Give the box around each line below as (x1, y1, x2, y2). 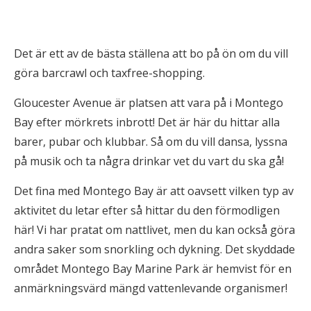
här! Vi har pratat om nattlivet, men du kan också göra (14, 222, 295, 237)
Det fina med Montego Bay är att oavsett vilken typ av (14, 183, 294, 199)
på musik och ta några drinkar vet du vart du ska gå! (14, 153, 284, 169)
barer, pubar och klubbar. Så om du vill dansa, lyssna (14, 134, 287, 149)
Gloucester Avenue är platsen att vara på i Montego (14, 95, 283, 110)
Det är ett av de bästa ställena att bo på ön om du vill (14, 46, 288, 61)
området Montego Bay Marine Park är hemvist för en (14, 261, 292, 276)
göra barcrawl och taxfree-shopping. (14, 65, 205, 81)
